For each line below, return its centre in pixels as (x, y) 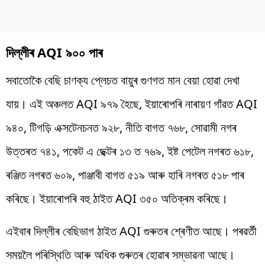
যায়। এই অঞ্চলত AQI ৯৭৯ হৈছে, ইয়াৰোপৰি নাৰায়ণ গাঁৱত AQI (132, 104)
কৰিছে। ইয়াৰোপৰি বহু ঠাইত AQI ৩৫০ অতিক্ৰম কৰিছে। (117, 198)
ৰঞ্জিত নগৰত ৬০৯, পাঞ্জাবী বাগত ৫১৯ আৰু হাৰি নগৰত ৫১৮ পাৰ (125, 174)
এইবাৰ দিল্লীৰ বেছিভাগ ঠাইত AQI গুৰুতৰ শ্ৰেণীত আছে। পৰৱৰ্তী (131, 231)
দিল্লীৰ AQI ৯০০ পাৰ (54, 52)
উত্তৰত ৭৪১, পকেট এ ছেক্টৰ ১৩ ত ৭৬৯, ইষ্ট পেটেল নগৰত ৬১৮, (130, 151)
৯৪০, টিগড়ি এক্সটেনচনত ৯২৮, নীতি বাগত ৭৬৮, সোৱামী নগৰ (121, 127)
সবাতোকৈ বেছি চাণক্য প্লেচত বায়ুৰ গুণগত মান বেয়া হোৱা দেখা (123, 80)
